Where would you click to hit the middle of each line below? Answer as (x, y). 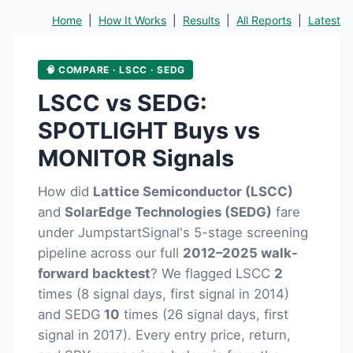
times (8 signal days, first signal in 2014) (163, 294)
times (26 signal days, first (204, 315)
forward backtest (94, 274)
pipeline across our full (110, 253)
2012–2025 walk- (240, 253)
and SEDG (71, 315)
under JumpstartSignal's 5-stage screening (173, 233)
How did (65, 192)
